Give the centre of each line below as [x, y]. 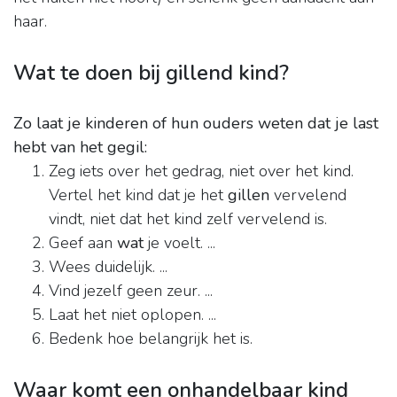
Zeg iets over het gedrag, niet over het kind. [201, 171]
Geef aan [83, 243]
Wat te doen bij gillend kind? [151, 73]
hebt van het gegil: [80, 148]
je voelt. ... [179, 243]
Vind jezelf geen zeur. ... [131, 291]
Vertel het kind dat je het [138, 195]
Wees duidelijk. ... [108, 267]
